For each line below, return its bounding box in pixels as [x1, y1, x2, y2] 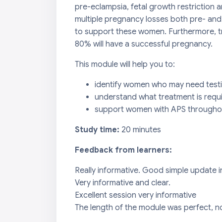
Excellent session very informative [75, 190, 196, 200]
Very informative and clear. [75, 178, 170, 188]
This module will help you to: [75, 59, 175, 69]
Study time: [75, 125, 121, 135]
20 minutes [121, 125, 161, 135]
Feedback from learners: [75, 145, 172, 155]
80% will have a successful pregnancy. [75, 39, 213, 49]
